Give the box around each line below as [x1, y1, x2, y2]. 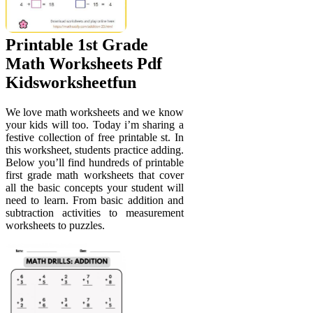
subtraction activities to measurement [6, 207, 184, 219]
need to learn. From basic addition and [6, 194, 184, 207]
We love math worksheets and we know [6, 106, 184, 119]
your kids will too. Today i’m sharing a [6, 119, 184, 131]
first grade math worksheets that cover [6, 169, 184, 182]
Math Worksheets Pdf [6, 54, 162, 73]
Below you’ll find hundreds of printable [6, 156, 184, 169]
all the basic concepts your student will [6, 182, 184, 194]
